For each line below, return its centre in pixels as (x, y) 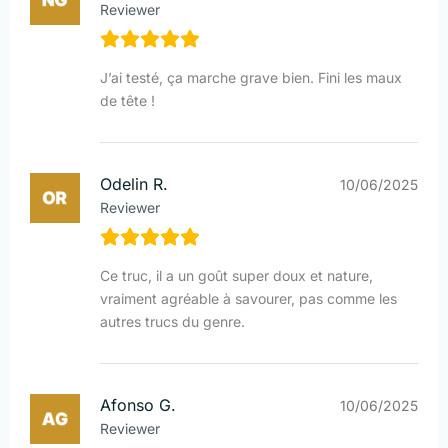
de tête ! (127, 100)
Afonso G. (138, 404)
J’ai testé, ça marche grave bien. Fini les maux (251, 77)
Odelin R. (134, 183)
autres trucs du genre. (172, 321)
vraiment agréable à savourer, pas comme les (248, 298)
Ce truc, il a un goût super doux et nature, (236, 275)
